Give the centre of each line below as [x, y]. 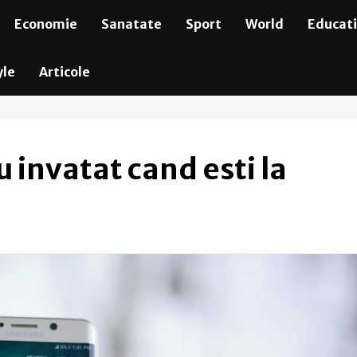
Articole [64, 72]
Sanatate [131, 24]
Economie [45, 24]
